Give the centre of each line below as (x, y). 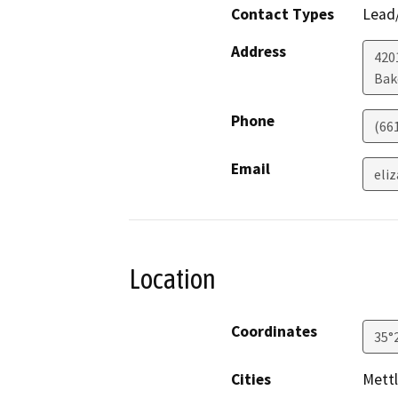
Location (172, 279)
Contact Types (283, 15)
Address (259, 52)
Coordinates (274, 331)
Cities (251, 379)
